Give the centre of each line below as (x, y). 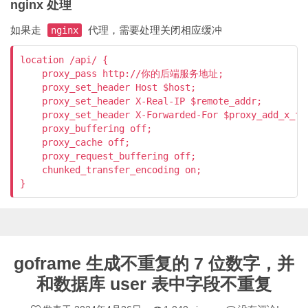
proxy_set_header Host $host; (108, 88)
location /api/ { (64, 60)
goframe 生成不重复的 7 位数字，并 (154, 264)
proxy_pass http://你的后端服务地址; (122, 74)
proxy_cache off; (75, 143)
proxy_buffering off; (86, 129)
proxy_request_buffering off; (108, 156)
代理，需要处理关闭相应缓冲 (154, 30)
